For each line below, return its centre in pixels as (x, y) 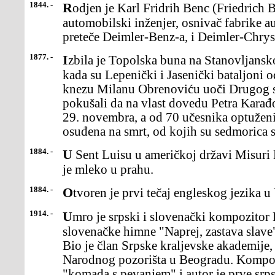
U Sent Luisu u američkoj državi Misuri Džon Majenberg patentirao (68, 154)
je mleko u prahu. (108, 169)
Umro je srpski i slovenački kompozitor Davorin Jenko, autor (68, 216)
